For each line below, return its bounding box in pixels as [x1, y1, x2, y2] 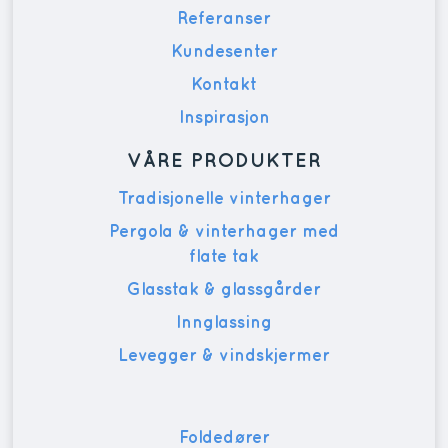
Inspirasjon [178, 110, 270, 127]
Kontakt [191, 77, 257, 94]
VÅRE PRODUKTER [126, 152, 322, 171]
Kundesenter [170, 44, 278, 61]
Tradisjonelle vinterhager [117, 191, 331, 208]
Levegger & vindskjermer [118, 348, 330, 365]
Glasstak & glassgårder [127, 282, 321, 299]
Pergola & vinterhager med [109, 224, 339, 241]
